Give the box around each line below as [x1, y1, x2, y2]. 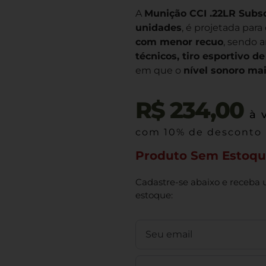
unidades [135, 22, 182, 33]
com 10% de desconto [135, 126, 262, 138]
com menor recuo [135, 36, 223, 47]
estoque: [135, 189, 173, 201]
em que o [135, 65, 183, 76]
